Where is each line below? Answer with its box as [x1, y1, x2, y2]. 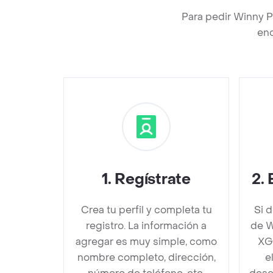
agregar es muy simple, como [76, 235, 217, 248]
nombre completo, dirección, [77, 251, 216, 264]
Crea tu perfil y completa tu [80, 204, 212, 216]
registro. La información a [86, 219, 207, 232]
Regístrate [115, 170, 191, 189]
